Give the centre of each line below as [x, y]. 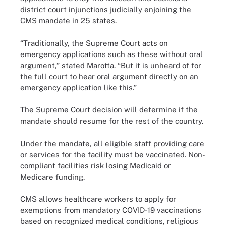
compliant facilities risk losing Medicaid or [96, 165]
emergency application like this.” [79, 87]
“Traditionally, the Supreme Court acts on [94, 43]
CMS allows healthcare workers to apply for [98, 199]
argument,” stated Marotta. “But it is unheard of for [111, 65]
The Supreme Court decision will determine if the [109, 110]
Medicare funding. [53, 177]
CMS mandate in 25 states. [68, 20]
